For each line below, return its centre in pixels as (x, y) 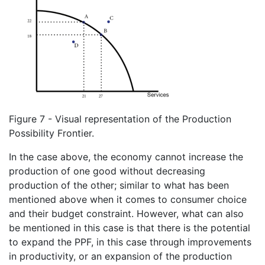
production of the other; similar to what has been (119, 185)
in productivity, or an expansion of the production (120, 256)
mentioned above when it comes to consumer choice (128, 199)
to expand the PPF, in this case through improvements (130, 242)
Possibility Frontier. (51, 133)
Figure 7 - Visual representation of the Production (120, 119)
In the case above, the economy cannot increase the (126, 156)
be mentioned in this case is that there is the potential (130, 227)
